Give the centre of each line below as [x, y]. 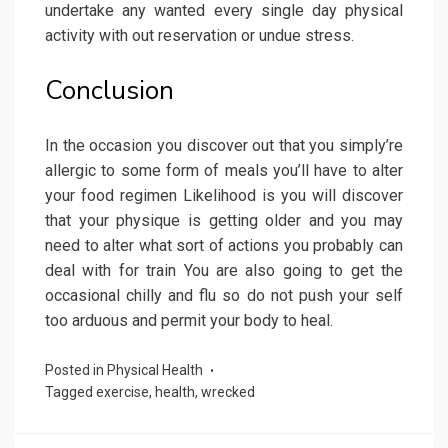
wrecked [228, 392]
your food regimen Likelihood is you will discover [224, 196]
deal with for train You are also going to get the [224, 271]
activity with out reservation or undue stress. [199, 36]
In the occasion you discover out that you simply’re [224, 146]
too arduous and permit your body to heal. [189, 321]
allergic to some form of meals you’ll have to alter [224, 171]
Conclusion [109, 91]
